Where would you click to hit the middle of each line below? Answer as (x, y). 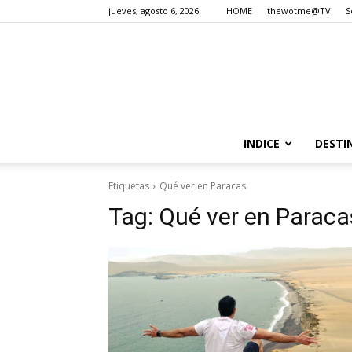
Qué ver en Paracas (203, 186)
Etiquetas (129, 186)
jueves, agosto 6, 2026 (154, 11)
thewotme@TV (299, 11)
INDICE (261, 143)
